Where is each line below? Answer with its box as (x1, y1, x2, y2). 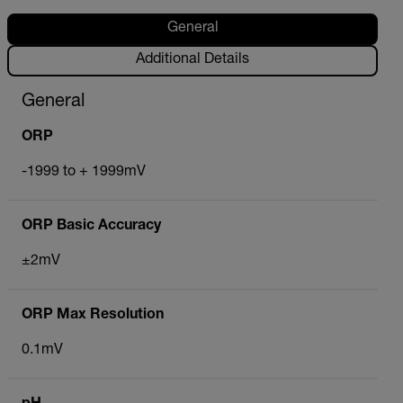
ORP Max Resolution (22, 308, 164, 323)
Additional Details (136, 53, 249, 68)
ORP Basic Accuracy (22, 219, 161, 234)
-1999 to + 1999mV (22, 165, 146, 180)
